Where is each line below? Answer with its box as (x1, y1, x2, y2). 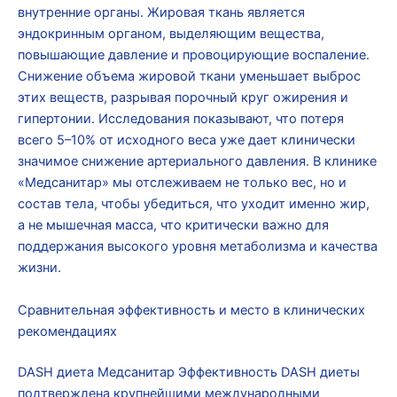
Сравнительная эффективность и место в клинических (18, 301, 365, 318)
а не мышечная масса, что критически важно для (18, 217, 329, 234)
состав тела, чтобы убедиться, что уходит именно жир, (18, 196, 370, 213)
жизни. (18, 260, 61, 276)
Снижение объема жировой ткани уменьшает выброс (18, 68, 361, 85)
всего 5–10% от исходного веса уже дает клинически (18, 132, 355, 149)
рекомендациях (18, 323, 117, 339)
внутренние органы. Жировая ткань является (18, 4, 305, 21)
